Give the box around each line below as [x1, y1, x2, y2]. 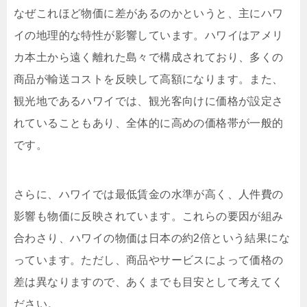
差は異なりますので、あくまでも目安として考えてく [14, 276, 284, 288]
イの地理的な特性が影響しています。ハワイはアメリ [14, 29, 284, 41]
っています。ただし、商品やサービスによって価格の [14, 254, 284, 266]
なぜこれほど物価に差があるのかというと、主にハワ [14, 8, 284, 19]
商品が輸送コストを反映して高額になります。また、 [14, 73, 284, 85]
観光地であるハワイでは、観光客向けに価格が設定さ [14, 95, 284, 107]
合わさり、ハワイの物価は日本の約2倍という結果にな [14, 232, 290, 244]
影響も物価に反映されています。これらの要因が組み [14, 210, 284, 222]
